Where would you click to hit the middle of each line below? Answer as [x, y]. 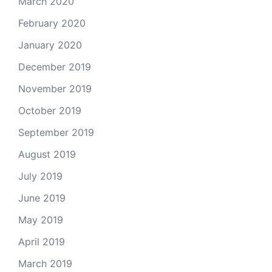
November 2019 [55, 88]
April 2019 [42, 241]
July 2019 [40, 176]
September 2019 [56, 132]
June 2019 [42, 198]
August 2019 [47, 154]
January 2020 [50, 45]
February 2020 [52, 23]
